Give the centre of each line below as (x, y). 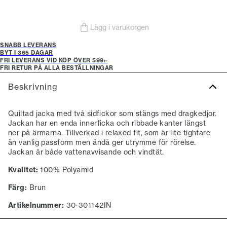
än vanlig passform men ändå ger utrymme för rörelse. (102, 142)
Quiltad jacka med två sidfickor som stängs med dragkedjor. (112, 113)
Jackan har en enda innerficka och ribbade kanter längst (107, 123)
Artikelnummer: (36, 205)
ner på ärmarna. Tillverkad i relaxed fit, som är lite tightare (109, 133)
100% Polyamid (66, 170)
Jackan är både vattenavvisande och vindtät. (86, 152)
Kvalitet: (23, 170)
